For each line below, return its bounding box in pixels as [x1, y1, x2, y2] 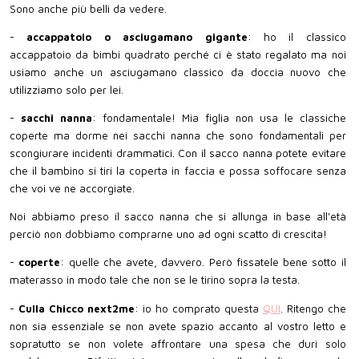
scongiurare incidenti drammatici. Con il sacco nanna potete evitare [10, 147, 346, 159]
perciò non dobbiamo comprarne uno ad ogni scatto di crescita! [10, 228, 327, 241]
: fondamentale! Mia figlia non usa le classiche [91, 111, 346, 124]
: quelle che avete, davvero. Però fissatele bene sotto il [60, 256, 346, 269]
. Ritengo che [280, 301, 346, 315]
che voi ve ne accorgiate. [10, 182, 135, 195]
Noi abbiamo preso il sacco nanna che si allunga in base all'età [10, 210, 346, 224]
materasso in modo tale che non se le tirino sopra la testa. [10, 273, 300, 287]
